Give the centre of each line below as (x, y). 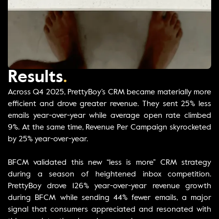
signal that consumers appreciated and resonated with (109, 210)
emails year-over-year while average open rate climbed (109, 116)
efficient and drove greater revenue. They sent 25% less (109, 104)
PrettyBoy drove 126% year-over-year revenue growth (109, 186)
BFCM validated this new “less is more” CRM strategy (109, 163)
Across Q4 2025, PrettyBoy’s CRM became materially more (109, 93)
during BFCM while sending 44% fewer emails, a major (109, 198)
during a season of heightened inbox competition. (109, 175)
